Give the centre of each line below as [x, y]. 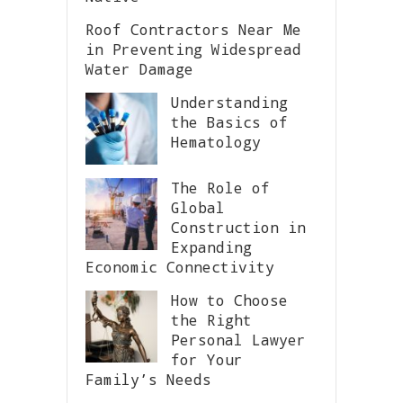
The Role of [220, 187]
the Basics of [229, 121]
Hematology [216, 141]
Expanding [211, 246]
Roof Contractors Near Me [193, 29]
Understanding [229, 102]
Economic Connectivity [180, 266]
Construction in [238, 227]
